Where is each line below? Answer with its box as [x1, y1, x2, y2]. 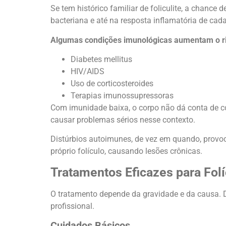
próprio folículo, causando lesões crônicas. [50, 146, 202, 156]
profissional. [50, 201, 94, 211]
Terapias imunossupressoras [71, 90, 174, 100]
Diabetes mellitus [71, 54, 132, 64]
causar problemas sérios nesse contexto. [50, 115, 195, 125]
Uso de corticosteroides [71, 78, 153, 88]
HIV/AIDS [71, 66, 104, 76]
